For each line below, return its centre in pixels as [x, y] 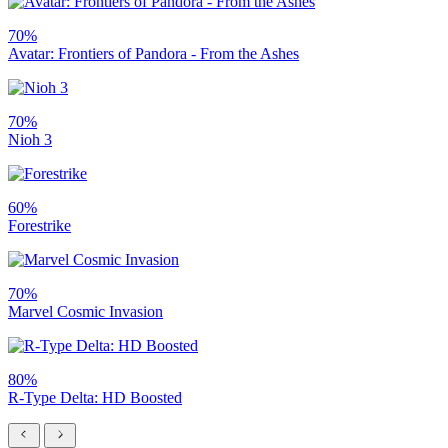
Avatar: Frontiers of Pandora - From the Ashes [153, 53]
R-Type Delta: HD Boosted [95, 397]
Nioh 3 [30, 139]
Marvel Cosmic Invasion [85, 311]
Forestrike [39, 225]
